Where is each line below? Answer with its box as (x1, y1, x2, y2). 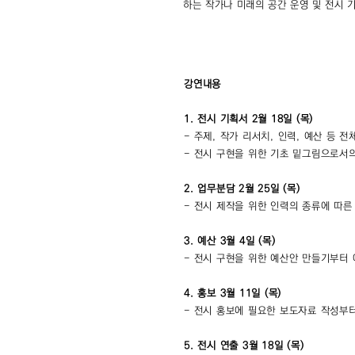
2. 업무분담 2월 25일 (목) (184, 183, 300, 194)
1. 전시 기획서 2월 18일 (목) (184, 113, 313, 124)
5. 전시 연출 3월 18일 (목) (184, 340, 307, 351)
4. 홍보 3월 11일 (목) (184, 288, 285, 299)
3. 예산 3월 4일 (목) (184, 235, 279, 246)
